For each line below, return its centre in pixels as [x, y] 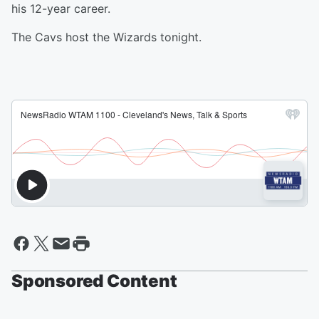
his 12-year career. [61, 9]
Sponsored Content [94, 281]
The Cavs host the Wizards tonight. [106, 37]
